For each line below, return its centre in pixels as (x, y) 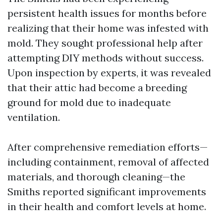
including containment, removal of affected (108, 162)
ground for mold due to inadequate (89, 102)
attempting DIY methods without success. (106, 58)
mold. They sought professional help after (105, 43)
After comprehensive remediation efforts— (108, 147)
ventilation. (34, 117)
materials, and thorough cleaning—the (96, 177)
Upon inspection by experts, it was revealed (109, 73)
